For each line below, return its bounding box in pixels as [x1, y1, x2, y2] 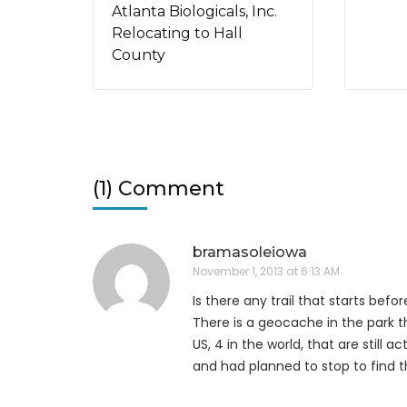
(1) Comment [93, 176, 224, 202]
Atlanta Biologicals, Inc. [112, 2, 277, 20]
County [112, 45, 165, 64]
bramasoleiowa [193, 243, 307, 262]
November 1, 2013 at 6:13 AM [193, 263, 340, 280]
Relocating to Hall [112, 24, 243, 42]
